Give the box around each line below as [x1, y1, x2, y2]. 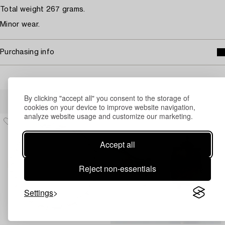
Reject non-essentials [79, 162, 156, 174]
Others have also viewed [51, 90, 174, 100]
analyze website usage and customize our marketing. [24, 110, 193, 121]
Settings [24, 186, 53, 198]
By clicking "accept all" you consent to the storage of [24, 92, 189, 103]
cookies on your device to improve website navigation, [24, 101, 195, 112]
